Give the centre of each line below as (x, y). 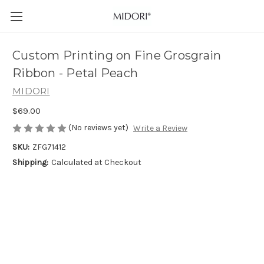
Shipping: (30, 163)
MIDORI (31, 91)
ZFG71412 (49, 147)
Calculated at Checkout (96, 163)
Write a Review (160, 128)
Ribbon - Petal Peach (75, 73)
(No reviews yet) (98, 127)
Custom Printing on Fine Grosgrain (117, 56)
